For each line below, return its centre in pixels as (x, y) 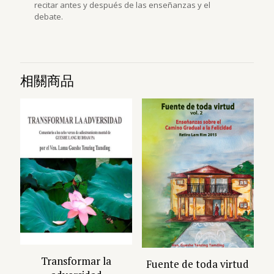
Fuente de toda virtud (198, 264)
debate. (49, 16)
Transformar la (76, 261)
